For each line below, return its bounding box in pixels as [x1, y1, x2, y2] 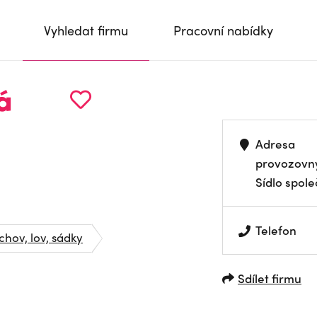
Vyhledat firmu [44, 21, 128, 39]
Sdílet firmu [238, 270, 301, 287]
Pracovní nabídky [173, 21, 273, 39]
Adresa [255, 135, 296, 152]
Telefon [255, 221, 297, 238]
